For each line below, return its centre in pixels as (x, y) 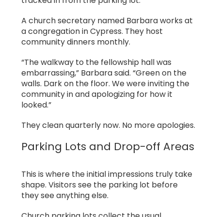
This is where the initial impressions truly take (107, 174)
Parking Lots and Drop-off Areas (108, 147)
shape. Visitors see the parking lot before (100, 185)
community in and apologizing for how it (97, 94)
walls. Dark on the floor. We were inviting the (105, 84)
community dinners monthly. (76, 42)
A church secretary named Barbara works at (107, 21)
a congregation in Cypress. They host (92, 31)
